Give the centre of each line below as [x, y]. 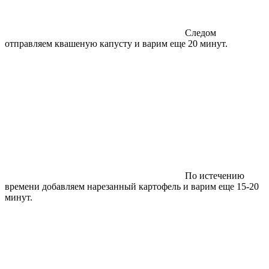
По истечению [215, 175]
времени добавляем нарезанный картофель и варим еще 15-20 [132, 186]
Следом [201, 32]
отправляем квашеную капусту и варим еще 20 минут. [116, 43]
